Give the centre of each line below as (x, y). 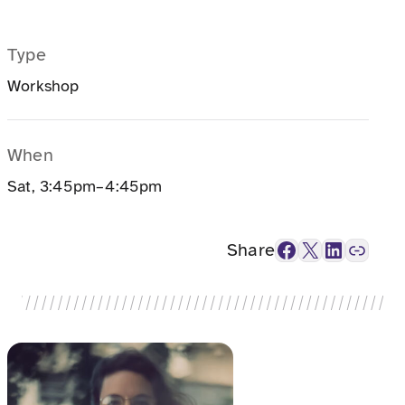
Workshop (43, 86)
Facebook (281, 249)
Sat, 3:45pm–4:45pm (85, 186)
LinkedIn (328, 249)
